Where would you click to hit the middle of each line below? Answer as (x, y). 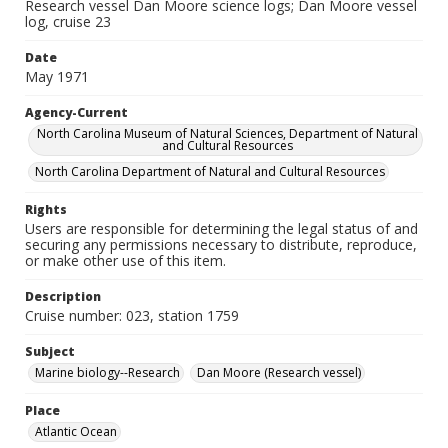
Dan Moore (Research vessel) (279, 372)
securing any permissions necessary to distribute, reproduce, (221, 244)
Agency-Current (76, 112)
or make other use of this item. (125, 260)
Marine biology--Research (107, 372)
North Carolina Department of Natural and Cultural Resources (210, 171)
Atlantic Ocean (76, 431)
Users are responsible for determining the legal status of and (221, 228)
